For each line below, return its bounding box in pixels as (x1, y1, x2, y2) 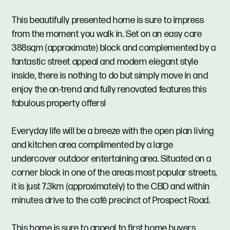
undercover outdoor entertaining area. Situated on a (12, 153, 212, 164)
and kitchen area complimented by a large (12, 139, 174, 150)
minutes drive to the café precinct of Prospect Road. (12, 195, 210, 206)
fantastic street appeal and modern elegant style (12, 56, 199, 67)
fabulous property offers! (12, 98, 106, 109)
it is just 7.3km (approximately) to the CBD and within (12, 181, 210, 192)
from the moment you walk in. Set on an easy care (12, 28, 202, 40)
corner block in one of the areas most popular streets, (12, 167, 217, 178)
